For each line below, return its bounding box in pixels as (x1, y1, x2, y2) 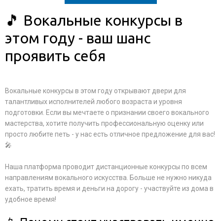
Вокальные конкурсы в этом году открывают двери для (5, 87, 186, 95)
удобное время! (5, 195, 56, 203)
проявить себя (5, 47, 106, 64)
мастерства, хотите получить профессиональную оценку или (5, 119, 204, 127)
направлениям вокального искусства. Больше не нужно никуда (5, 174, 212, 182)
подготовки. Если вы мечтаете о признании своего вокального (5, 109, 209, 116)
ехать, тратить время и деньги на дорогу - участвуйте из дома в (5, 184, 214, 192)
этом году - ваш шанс (5, 30, 150, 46)
